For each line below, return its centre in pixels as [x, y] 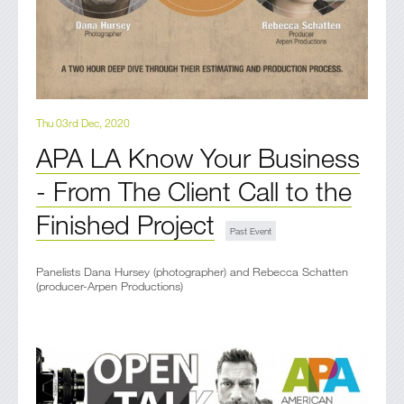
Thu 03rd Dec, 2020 [83, 122]
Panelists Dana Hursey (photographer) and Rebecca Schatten [192, 271]
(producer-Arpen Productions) [110, 285]
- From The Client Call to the [194, 190]
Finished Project [125, 224]
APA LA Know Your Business [198, 157]
